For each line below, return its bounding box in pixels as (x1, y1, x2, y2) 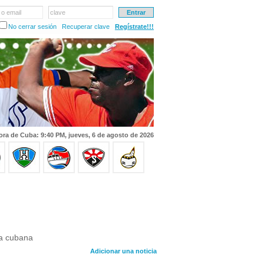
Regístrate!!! (115, 23, 154, 30)
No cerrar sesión (8, 23, 57, 30)
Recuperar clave (62, 23, 110, 30)
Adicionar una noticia (90, 247, 157, 255)
